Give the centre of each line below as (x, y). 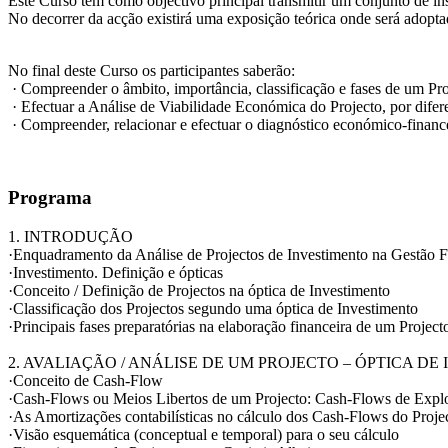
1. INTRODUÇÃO (70, 236)
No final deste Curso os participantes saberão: (151, 71)
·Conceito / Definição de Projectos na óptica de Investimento (199, 290)
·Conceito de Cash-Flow (85, 380)
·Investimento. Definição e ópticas (115, 272)
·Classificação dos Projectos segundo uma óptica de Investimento (213, 308)
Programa (50, 197)
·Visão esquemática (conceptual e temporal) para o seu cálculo (203, 434)
